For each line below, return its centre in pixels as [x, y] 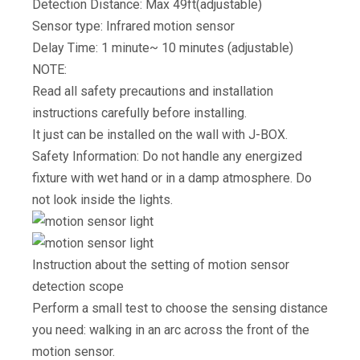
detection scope [78, 286]
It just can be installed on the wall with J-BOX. [160, 135]
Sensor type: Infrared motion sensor [133, 26]
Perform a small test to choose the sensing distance [180, 308]
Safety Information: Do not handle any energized [167, 156]
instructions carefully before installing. [139, 113]
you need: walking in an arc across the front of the [171, 330]
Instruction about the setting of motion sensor [161, 265]
